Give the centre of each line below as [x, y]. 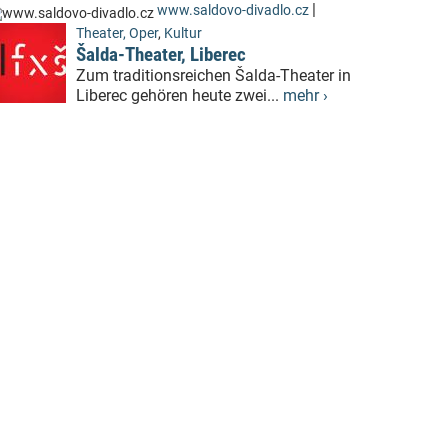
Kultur [183, 34]
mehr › [305, 96]
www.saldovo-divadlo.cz [233, 11]
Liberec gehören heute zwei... [179, 96]
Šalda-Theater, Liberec [161, 55]
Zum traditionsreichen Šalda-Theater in [213, 76]
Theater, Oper [117, 34]
